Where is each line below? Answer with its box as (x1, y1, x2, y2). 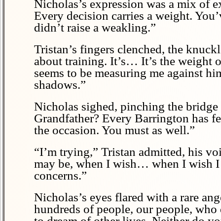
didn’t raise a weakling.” (34, 21, 156, 34)
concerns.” (34, 169, 87, 182)
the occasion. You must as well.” (34, 123, 195, 137)
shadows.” (34, 78, 86, 91)
